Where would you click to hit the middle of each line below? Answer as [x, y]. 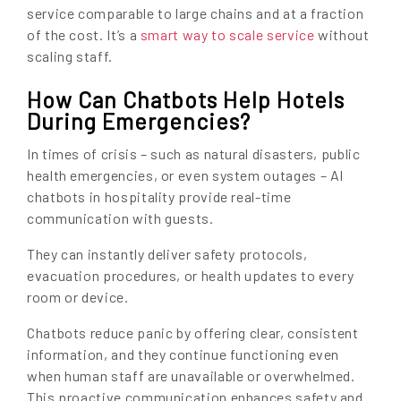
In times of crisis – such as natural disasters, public [194, 153]
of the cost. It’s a [84, 34]
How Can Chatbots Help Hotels [186, 100]
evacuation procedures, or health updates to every [191, 275]
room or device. [78, 296]
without [342, 34]
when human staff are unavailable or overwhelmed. [191, 375]
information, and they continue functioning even [183, 354]
